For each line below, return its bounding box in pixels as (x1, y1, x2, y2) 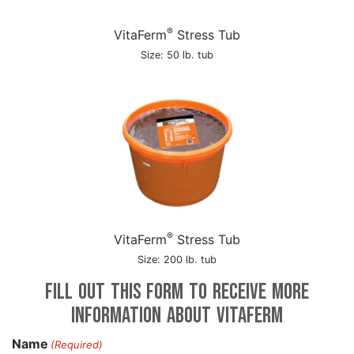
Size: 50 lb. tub (141, 49, 213, 61)
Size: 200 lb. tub (137, 254, 217, 265)
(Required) (51, 338, 104, 351)
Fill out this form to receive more (45, 279, 309, 305)
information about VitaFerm (71, 303, 283, 329)
